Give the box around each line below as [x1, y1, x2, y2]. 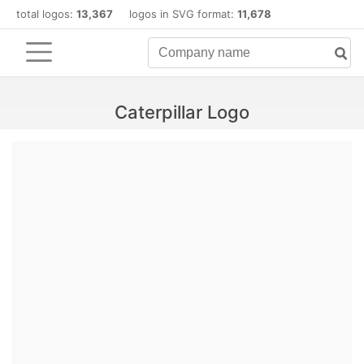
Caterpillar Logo [115, 102, 249, 123]
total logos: [16, 7, 76, 20]
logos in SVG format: [113, 7, 237, 20]
